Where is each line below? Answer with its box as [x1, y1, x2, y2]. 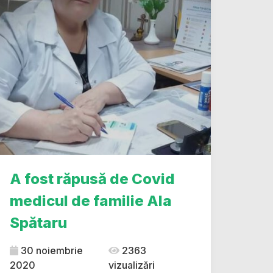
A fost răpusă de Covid [10, 170, 175, 188]
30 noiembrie [18, 244, 83, 257]
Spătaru [10, 214, 67, 232]
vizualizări [108, 259, 155, 271]
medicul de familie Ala [10, 192, 172, 210]
